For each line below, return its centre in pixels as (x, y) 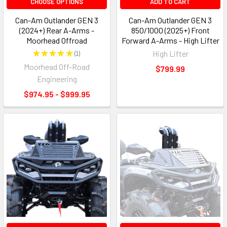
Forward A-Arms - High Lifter (170, 41)
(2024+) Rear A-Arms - (57, 30)
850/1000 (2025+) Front (170, 30)
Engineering (57, 79)
